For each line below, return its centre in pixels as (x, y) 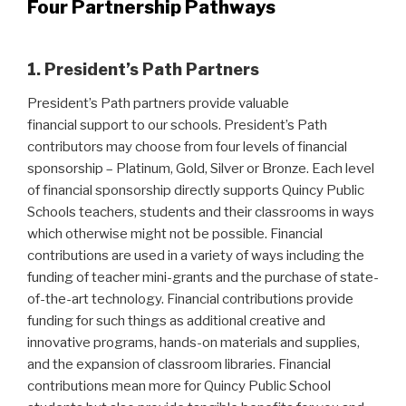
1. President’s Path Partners (143, 69)
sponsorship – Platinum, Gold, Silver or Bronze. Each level (201, 169)
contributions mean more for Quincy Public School (179, 387)
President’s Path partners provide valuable (158, 104)
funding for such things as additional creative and (176, 321)
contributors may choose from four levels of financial (187, 147)
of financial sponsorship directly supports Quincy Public (196, 191)
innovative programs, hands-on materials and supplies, (193, 343)
